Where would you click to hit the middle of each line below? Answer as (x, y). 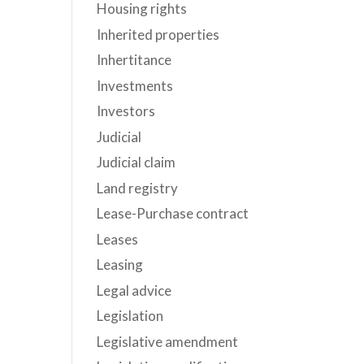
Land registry (138, 188)
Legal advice (134, 290)
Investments (135, 85)
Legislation (130, 316)
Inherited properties (158, 34)
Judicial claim (136, 162)
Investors (126, 111)
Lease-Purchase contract (173, 213)
